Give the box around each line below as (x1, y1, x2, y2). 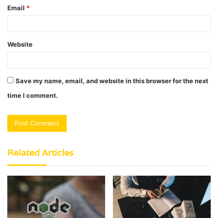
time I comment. (7, 91, 58, 100)
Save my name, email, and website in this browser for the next (16, 77, 208, 85)
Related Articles (7, 147, 73, 159)
